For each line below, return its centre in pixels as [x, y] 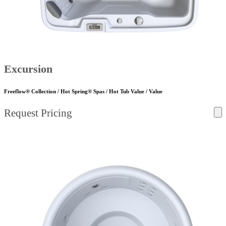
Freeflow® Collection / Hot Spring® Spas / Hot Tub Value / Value [83, 92]
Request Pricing [38, 113]
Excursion [28, 69]
